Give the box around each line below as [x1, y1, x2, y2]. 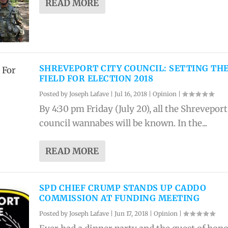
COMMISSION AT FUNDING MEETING [39, 193, 200, 204]
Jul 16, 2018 [114, 90, 147, 98]
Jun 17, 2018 [114, 210, 148, 218]
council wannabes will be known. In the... [39, 118, 207, 129]
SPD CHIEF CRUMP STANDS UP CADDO [39, 183, 207, 193]
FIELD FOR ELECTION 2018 [39, 73, 154, 84]
